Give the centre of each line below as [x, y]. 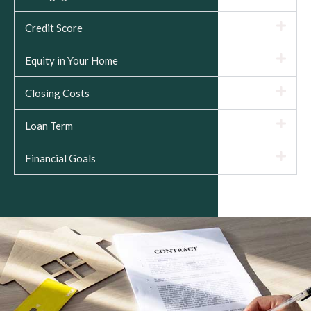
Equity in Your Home [72, 60]
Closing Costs [57, 93]
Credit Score [54, 27]
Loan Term [49, 125]
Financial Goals [60, 158]
